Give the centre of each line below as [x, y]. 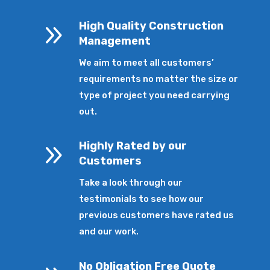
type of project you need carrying [155, 95]
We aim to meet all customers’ [147, 62]
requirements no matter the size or [159, 79]
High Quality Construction [152, 26]
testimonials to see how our [142, 199]
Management [115, 41]
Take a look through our [131, 183]
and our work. [109, 232]
